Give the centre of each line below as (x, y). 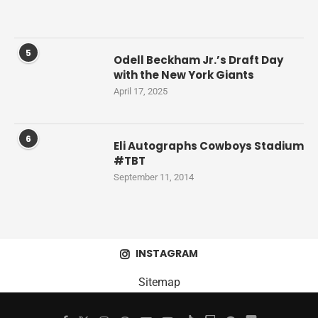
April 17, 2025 (141, 92)
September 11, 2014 (154, 177)
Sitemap (159, 283)
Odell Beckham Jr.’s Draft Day (198, 60)
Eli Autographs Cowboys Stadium (209, 146)
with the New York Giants (184, 75)
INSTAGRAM (167, 254)
